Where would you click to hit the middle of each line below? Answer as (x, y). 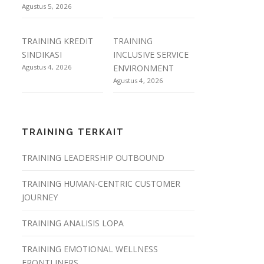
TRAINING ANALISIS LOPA (73, 223)
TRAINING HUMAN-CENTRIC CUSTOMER (101, 183)
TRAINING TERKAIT (73, 132)
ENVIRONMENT (144, 68)
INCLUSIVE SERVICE (151, 55)
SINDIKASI (42, 55)
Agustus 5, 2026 (47, 6)
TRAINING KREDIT (57, 41)
